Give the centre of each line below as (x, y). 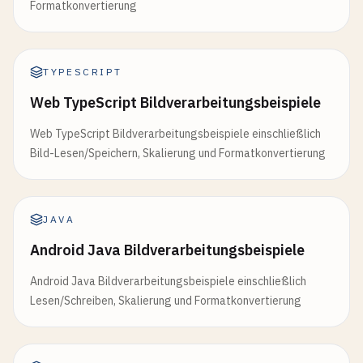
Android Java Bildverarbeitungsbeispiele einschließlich (168, 281)
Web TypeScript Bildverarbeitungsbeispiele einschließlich (175, 134)
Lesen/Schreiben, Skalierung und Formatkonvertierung (166, 301)
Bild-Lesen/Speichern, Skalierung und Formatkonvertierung (178, 153)
